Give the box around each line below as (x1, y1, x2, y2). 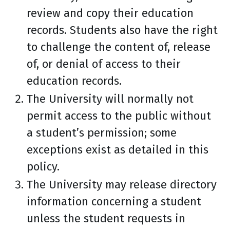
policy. (27, 160, 60, 174)
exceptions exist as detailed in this (27, 143, 208, 157)
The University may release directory (27, 178, 217, 191)
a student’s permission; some (27, 126, 177, 140)
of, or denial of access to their (27, 57, 181, 71)
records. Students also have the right (27, 23, 218, 37)
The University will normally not (27, 92, 194, 106)
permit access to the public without (27, 109, 211, 123)
